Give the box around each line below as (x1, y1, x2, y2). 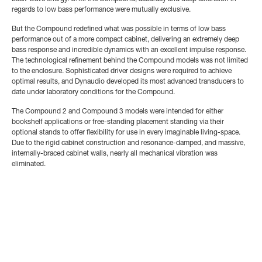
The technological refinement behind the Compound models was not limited (12, 57, 248, 64)
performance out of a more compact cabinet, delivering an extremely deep (12, 36, 239, 43)
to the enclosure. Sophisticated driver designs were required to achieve (12, 67, 232, 75)
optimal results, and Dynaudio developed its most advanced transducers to (12, 78, 244, 85)
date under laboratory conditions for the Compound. (12, 88, 175, 96)
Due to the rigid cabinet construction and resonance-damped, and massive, (12, 139, 245, 147)
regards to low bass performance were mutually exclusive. (12, 6, 191, 13)
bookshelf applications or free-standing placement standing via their (12, 118, 224, 126)
